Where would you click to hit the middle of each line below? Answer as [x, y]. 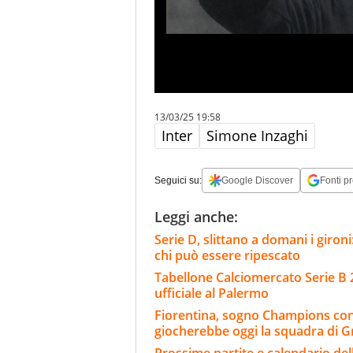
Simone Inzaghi [257, 136]
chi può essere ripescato [227, 256]
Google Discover [257, 181]
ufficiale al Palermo [212, 294]
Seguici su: [178, 181]
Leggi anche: [196, 217]
